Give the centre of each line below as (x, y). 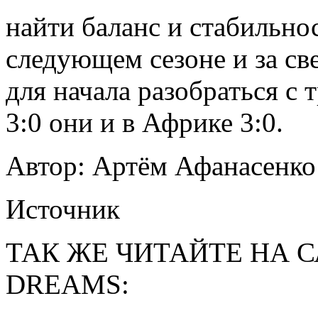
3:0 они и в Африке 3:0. (144, 122)
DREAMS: (67, 284)
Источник (63, 209)
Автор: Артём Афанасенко (161, 165)
